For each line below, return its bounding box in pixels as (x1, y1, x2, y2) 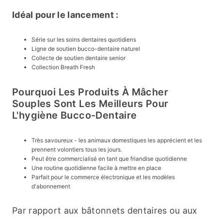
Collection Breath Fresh (31, 63, 95, 71)
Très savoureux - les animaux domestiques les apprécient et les (31, 137, 202, 144)
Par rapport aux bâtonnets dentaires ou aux (12, 205, 198, 216)
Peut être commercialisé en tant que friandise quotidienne (31, 155, 187, 163)
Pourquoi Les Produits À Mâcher (12, 86, 168, 98)
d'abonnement (31, 183, 70, 190)
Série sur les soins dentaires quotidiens (31, 36, 136, 44)
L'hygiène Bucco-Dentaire (12, 109, 137, 122)
